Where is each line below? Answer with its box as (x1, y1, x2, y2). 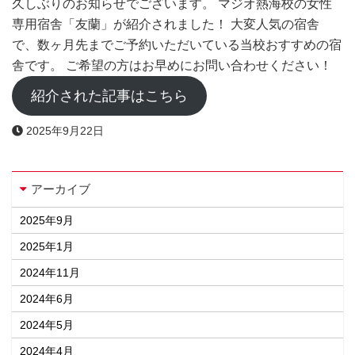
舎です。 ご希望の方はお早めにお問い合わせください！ (12, 59, 332, 72)
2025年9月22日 (26, 124, 104, 137)
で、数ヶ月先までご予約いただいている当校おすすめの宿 (12, 38, 342, 52)
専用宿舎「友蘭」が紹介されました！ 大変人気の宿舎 (12, 17, 319, 31)
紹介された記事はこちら (30, 88, 188, 104)
